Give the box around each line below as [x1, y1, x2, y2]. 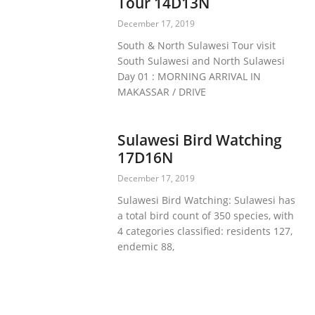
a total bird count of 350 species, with [117, 208, 295, 222]
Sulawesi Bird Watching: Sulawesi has [117, 193, 296, 207]
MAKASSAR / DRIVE [117, 84, 207, 98]
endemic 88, [117, 239, 175, 253]
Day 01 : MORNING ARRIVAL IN [117, 69, 262, 83]
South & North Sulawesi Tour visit [117, 38, 276, 52]
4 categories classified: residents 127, [117, 224, 293, 238]
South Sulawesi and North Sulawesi [117, 53, 285, 67]
